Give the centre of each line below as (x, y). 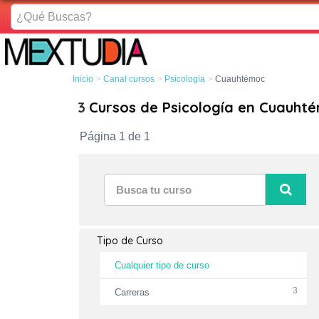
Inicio (83, 79)
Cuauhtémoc (240, 79)
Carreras (132, 292)
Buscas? (31, 26)
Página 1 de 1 (115, 136)
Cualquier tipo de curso (162, 265)
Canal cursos (129, 79)
